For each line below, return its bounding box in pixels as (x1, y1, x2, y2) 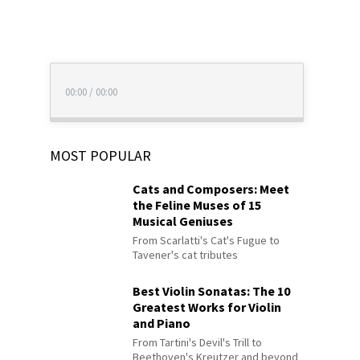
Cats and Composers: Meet (133, 181, 290, 198)
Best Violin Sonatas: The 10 (133, 283, 291, 300)
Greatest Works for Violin (133, 299, 282, 316)
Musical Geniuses (133, 213, 234, 230)
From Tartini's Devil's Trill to (133, 335, 263, 350)
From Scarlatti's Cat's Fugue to (133, 233, 280, 248)
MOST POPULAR (50, 146, 152, 166)
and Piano (133, 315, 191, 332)
